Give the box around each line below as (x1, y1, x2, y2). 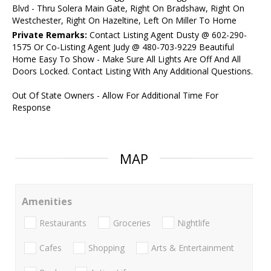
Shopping (88, 241, 125, 253)
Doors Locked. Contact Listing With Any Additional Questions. (12, 65, 253, 77)
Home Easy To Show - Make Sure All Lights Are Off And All (12, 53, 241, 65)
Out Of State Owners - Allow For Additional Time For (12, 90, 218, 102)
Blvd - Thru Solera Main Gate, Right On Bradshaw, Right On (12, 2, 244, 15)
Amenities (22, 195, 72, 209)
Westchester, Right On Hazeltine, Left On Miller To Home (12, 15, 237, 27)
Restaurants (39, 217, 87, 229)
